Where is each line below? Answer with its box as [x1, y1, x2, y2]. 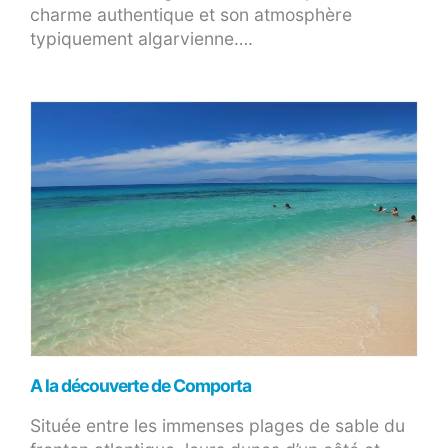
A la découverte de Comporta [30, 375, 251, 397]
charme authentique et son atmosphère [30, 4, 352, 26]
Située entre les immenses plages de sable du [30, 415, 405, 437]
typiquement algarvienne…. [30, 28, 253, 50]
